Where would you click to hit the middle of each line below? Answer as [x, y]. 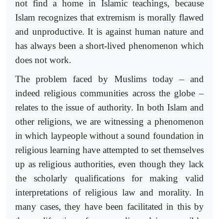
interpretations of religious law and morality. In [109, 192]
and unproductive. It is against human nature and [109, 32]
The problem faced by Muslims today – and [109, 79]
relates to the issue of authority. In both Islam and [109, 107]
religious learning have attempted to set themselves [109, 150]
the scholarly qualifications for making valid [109, 178]
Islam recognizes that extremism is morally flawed [109, 18]
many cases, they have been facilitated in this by [109, 206]
